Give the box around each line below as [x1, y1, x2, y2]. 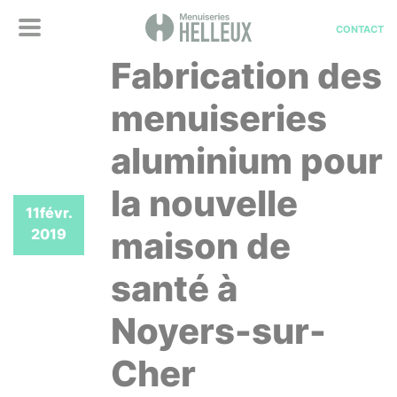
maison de [111, 224, 291, 268]
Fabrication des [111, 54, 382, 97]
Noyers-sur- [111, 309, 326, 353]
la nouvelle [111, 182, 298, 225]
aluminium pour [111, 139, 383, 183]
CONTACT [336, 23, 384, 35]
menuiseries [111, 97, 327, 140]
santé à [111, 267, 237, 310]
